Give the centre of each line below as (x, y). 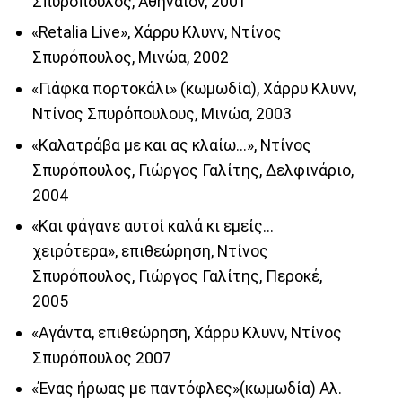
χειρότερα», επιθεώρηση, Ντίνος (150, 252)
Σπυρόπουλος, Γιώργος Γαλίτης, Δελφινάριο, (192, 170)
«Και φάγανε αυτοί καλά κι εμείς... (152, 227)
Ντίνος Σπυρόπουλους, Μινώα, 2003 (162, 114)
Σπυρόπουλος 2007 (101, 358)
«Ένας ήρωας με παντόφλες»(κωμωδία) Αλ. (186, 389)
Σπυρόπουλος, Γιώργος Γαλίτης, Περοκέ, (177, 277)
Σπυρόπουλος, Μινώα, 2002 (130, 58)
